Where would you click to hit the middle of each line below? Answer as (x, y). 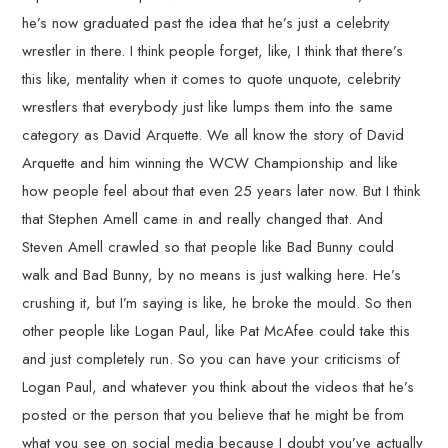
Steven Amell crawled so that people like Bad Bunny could (208, 247)
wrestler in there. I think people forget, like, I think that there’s (213, 51)
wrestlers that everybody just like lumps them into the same (208, 107)
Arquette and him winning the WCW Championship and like (210, 163)
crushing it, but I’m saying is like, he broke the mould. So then (217, 303)
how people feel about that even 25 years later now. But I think (221, 191)
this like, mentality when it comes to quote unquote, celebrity (212, 79)
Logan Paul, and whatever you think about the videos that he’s (218, 387)
